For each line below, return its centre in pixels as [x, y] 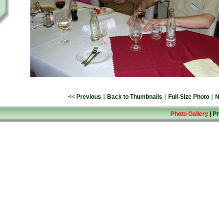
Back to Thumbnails [135, 97]
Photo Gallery [189, 114]
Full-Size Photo [189, 97]
